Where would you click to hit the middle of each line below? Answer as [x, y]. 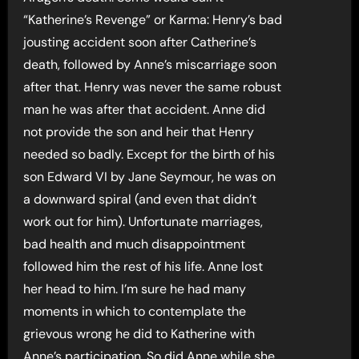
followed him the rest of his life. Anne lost [143, 266]
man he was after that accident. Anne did [145, 109]
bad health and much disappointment [135, 244]
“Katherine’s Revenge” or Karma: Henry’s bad [153, 19]
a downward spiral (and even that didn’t [140, 199]
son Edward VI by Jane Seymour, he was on [150, 176]
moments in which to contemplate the [135, 311]
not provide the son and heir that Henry [139, 131]
